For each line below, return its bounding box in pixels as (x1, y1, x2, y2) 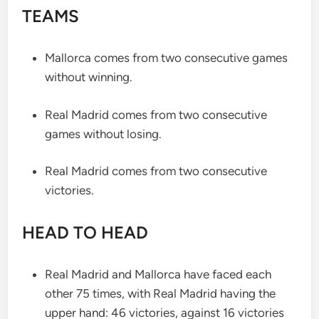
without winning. (45, 70, 133, 84)
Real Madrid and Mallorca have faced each (45, 267, 272, 281)
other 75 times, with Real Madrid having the (45, 286, 276, 300)
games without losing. (45, 126, 162, 141)
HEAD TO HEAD (22, 222, 149, 243)
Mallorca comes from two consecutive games (45, 51, 288, 65)
